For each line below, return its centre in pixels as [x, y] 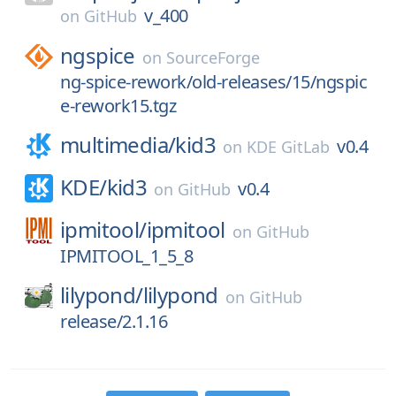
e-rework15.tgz [118, 106]
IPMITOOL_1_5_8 [126, 256]
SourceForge [213, 57]
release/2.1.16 [114, 321]
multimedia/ [118, 145]
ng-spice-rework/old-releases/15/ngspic [213, 82]
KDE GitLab [289, 147]
